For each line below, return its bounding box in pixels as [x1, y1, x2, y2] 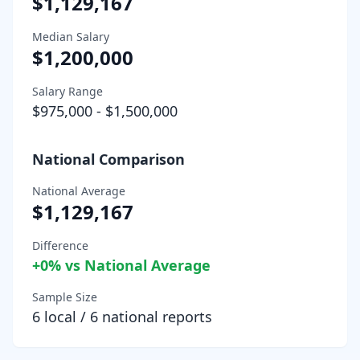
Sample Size [32, 288, 97, 305]
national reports [98, 306, 212, 326]
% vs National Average [48, 255, 211, 275]
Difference [32, 237, 88, 253]
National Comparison [32, 149, 185, 169]
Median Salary [32, 28, 109, 44]
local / [40, 306, 90, 326]
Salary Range [32, 83, 103, 99]
